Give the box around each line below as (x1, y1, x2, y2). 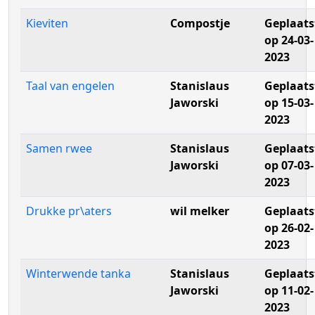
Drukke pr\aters (26, 203, 112, 219)
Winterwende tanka (26, 266, 131, 281)
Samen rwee (26, 141, 92, 156)
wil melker (170, 203, 229, 219)
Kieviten (26, 15, 68, 31)
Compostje (170, 15, 230, 31)
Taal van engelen (26, 78, 115, 94)
